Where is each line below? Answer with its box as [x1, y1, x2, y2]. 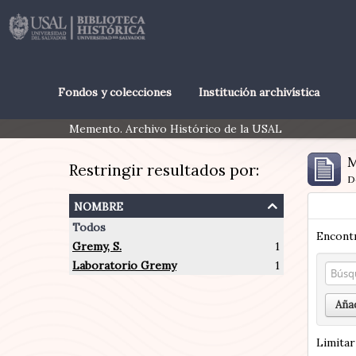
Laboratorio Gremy [72, 258, 176, 273]
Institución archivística [198, 85, 319, 99]
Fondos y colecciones [57, 85, 172, 99]
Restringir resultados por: [69, 160, 259, 180]
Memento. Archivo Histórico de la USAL [69, 122, 282, 136]
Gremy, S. [72, 239, 122, 253]
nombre [74, 195, 123, 215]
